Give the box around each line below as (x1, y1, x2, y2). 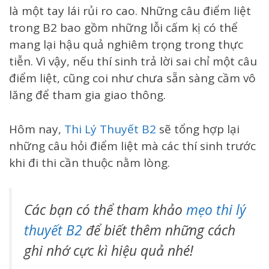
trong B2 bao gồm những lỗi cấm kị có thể (9, 20, 238, 36)
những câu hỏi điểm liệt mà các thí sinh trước (9, 138, 256, 154)
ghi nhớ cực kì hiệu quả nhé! (24, 241, 193, 261)
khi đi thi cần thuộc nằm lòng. (9, 154, 170, 171)
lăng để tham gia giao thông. (9, 87, 166, 103)
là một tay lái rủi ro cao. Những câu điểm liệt (9, 3, 251, 19)
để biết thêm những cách (82, 221, 235, 240)
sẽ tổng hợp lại (156, 121, 240, 137)
